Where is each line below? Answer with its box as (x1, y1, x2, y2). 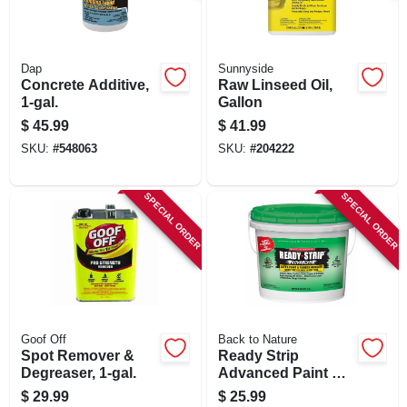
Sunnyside (217, 62, 273, 75)
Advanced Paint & (217, 364, 342, 381)
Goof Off (20, 333, 66, 346)
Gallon (217, 94, 263, 110)
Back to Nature (217, 333, 297, 346)
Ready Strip (217, 347, 299, 363)
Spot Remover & (20, 347, 134, 363)
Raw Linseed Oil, (217, 76, 333, 93)
